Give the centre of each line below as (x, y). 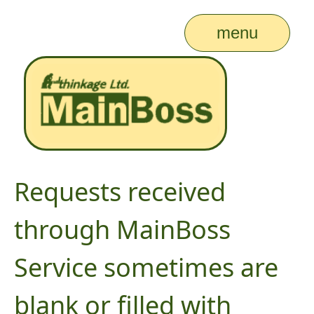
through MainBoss (122, 229)
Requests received (120, 191)
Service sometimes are (146, 267)
